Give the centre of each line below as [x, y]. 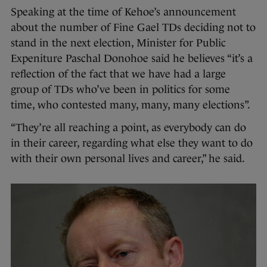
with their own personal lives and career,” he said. [129, 158]
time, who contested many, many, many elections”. [131, 105]
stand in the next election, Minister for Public [118, 43]
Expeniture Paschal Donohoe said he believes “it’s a [132, 58]
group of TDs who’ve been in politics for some [120, 89]
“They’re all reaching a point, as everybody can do [128, 127]
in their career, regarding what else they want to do [132, 143]
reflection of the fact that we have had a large [118, 74]
